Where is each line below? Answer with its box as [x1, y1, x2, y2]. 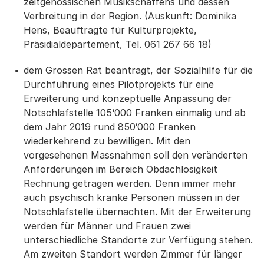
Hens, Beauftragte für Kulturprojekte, [24, 24, 197, 36]
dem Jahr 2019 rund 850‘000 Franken [24, 121, 196, 133]
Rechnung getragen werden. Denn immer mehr [24, 177, 236, 189]
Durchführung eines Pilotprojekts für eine [24, 78, 214, 90]
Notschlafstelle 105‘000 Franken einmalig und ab [24, 107, 246, 118]
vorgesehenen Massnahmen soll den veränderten [24, 149, 247, 161]
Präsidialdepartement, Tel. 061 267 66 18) [24, 38, 212, 50]
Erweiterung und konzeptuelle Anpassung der [24, 93, 232, 104]
